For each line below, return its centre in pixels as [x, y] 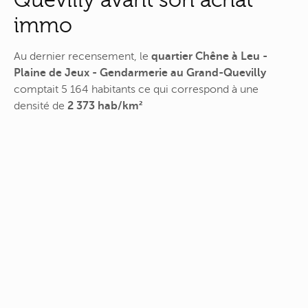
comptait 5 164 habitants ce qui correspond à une [136, 90]
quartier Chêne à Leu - [209, 57]
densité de [41, 106]
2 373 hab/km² [105, 106]
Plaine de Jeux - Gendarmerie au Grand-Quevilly [140, 73]
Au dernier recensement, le [82, 57]
